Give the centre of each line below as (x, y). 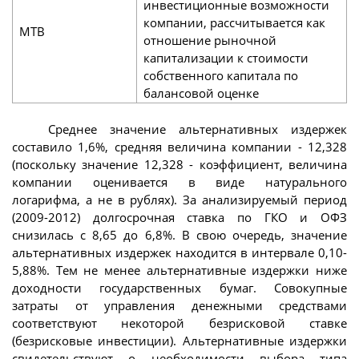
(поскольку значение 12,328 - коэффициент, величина (179, 164)
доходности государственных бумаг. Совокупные (179, 287)
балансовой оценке (201, 93)
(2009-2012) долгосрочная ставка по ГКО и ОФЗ (179, 217)
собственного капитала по (220, 75)
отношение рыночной (210, 40)
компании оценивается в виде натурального (179, 182)
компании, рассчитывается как (234, 22)
